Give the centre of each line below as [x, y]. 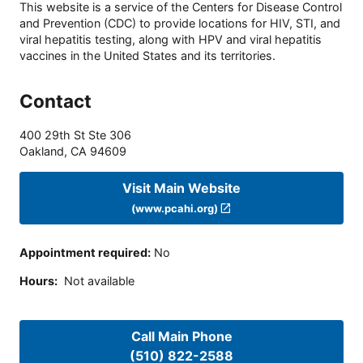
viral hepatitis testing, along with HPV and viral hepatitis [171, 40]
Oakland [42, 152]
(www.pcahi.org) [174, 208]
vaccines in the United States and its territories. [147, 56]
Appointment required [83, 253]
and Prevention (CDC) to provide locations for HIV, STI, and [180, 23]
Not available [99, 280]
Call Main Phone [181, 337]
